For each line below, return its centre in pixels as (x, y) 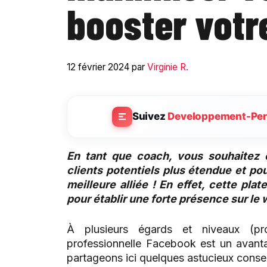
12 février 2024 (98, 67)
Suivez (150, 117)
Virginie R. (168, 67)
